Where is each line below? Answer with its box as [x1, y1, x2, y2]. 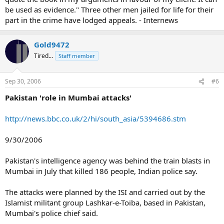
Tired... [34, 51, 53, 60]
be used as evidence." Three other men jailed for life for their [5, 4, 213, 14]
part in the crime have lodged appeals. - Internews [5, 14, 178, 25]
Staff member [58, 51, 95, 59]
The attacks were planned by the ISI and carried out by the [5, 187, 205, 197]
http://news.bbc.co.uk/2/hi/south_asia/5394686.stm [5, 113, 186, 123]
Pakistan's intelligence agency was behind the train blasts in [5, 155, 210, 165]
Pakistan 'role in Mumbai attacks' [5, 92, 131, 102]
